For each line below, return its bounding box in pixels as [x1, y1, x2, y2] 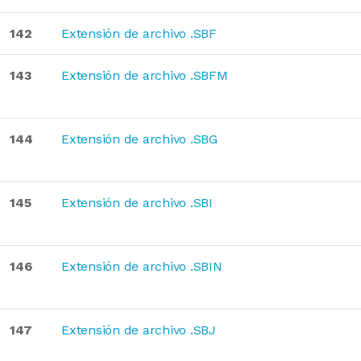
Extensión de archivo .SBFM [61, 68, 228, 83]
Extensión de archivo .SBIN [61, 259, 222, 274]
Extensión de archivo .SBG [61, 131, 218, 147]
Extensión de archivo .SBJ [61, 322, 216, 338]
